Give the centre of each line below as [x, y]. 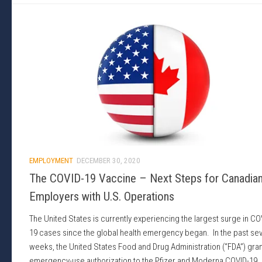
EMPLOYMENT [51, 161]
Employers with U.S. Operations [102, 197]
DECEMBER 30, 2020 [108, 161]
